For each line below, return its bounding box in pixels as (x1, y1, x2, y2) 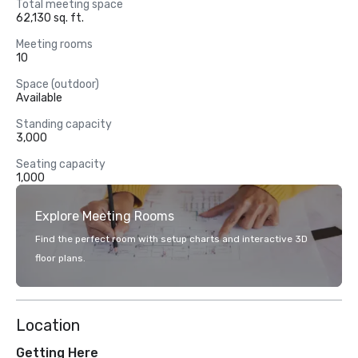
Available (16, 91, 62, 105)
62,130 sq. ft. (16, 11, 84, 25)
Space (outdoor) (16, 78, 99, 91)
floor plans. (35, 253, 86, 264)
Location (16, 316, 80, 335)
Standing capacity (16, 117, 112, 131)
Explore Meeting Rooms (35, 209, 174, 224)
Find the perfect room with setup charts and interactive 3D (35, 233, 308, 245)
